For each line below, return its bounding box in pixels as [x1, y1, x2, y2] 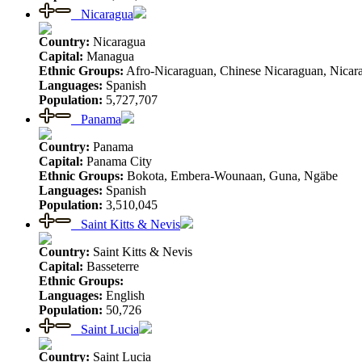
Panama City [83, 154, 152, 168]
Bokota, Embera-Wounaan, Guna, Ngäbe [124, 168, 338, 183]
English [103, 288, 145, 302]
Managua [83, 48, 134, 63]
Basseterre [83, 259, 139, 273]
